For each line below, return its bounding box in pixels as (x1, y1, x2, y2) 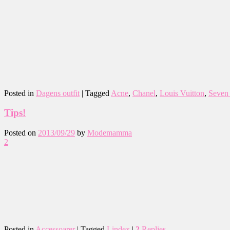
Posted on (4, 128, 38, 138)
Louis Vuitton (160, 88, 204, 98)
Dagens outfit (36, 88, 80, 98)
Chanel (132, 88, 156, 98)
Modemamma (87, 128, 132, 138)
